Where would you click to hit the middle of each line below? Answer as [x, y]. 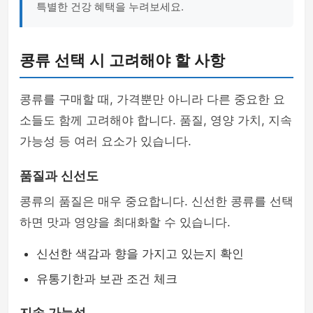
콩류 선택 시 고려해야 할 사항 [122, 60]
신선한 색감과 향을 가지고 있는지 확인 [140, 254]
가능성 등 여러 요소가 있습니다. [105, 141]
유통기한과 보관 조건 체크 [107, 279]
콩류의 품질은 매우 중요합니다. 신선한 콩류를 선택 [156, 201]
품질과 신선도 [59, 176]
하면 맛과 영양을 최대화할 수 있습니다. [125, 222]
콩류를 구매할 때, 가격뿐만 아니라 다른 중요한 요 [152, 99]
